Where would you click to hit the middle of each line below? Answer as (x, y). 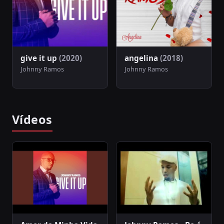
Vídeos (32, 120)
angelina (142, 58)
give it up (40, 58)
